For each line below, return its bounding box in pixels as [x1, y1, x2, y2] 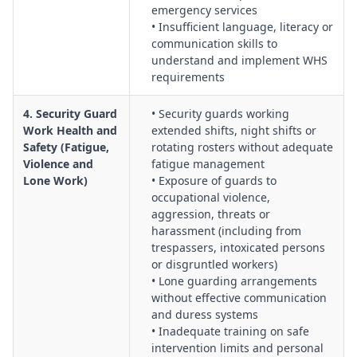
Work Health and [23, 123, 117, 138]
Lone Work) [23, 173, 88, 188]
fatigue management [151, 156, 265, 171]
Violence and [23, 156, 93, 171]
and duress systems [151, 307, 258, 322]
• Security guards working [151, 106, 289, 121]
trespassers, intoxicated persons [151, 240, 325, 255]
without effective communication [151, 290, 327, 305]
